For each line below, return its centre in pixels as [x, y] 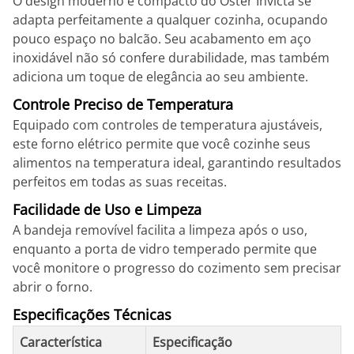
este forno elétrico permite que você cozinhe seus [162, 144]
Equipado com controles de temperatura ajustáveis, [168, 125]
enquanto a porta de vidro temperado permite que [165, 249]
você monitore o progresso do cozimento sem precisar [177, 268]
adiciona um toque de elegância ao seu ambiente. [160, 77]
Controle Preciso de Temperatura [123, 104]
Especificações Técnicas [92, 314]
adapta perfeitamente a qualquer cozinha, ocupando [170, 20]
